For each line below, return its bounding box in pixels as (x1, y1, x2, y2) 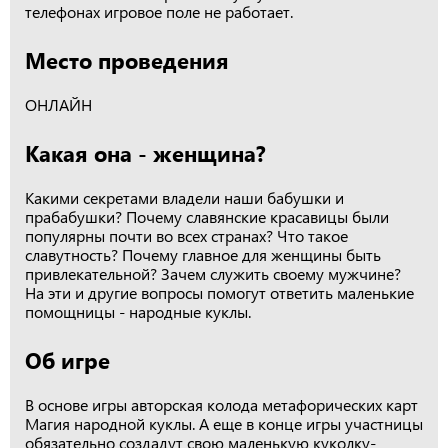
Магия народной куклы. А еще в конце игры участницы (25, 413, 423, 434)
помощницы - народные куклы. (25, 301, 251, 322)
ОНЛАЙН (25, 94, 92, 115)
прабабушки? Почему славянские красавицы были (25, 206, 389, 227)
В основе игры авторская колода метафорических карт (25, 394, 418, 415)
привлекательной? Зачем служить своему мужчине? (25, 263, 401, 284)
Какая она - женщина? (25, 138, 266, 168)
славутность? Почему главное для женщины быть (25, 244, 381, 265)
